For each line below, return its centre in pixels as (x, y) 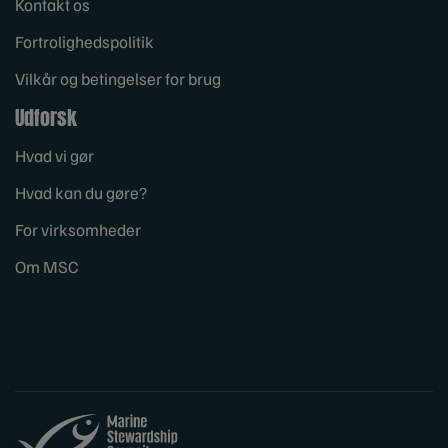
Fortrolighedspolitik (84, 41)
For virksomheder (78, 229)
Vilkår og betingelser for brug (118, 78)
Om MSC (46, 266)
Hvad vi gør (54, 155)
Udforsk (46, 117)
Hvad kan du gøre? (81, 192)
